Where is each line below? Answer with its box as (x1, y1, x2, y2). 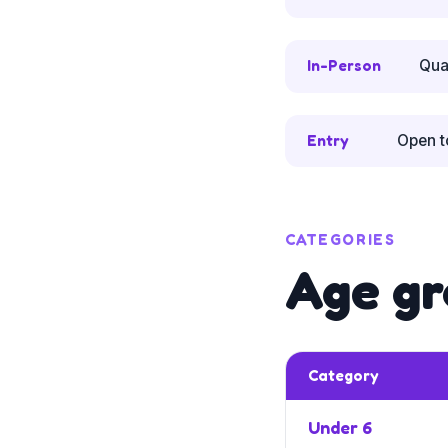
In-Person (306, 56, 381, 76)
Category (307, 366, 379, 386)
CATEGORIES (284, 230, 396, 250)
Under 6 (307, 417, 372, 439)
